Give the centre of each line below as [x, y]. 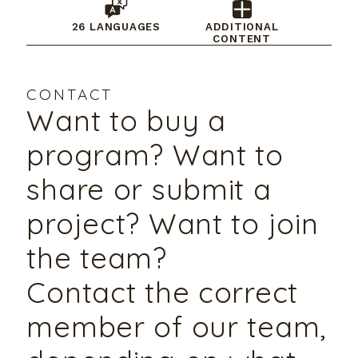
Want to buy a [126, 120]
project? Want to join [173, 223]
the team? [97, 257]
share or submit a [149, 189]
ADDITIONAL [242, 26]
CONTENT [242, 38]
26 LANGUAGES [116, 26]
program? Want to [155, 154]
